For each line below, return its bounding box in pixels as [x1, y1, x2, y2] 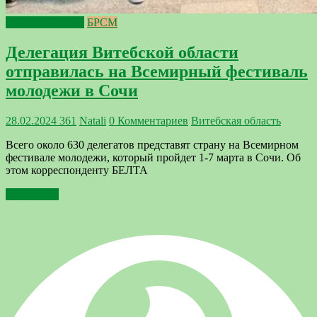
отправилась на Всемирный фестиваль [6, 62, 308, 81]
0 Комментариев [109, 115, 188, 127]
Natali [79, 115, 106, 127]
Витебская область [191, 115, 281, 127]
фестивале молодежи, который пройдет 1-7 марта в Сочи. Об [6, 151, 301, 164]
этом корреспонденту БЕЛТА [6, 164, 148, 177]
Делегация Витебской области [6, 43, 238, 62]
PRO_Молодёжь [6, 16, 84, 29]
